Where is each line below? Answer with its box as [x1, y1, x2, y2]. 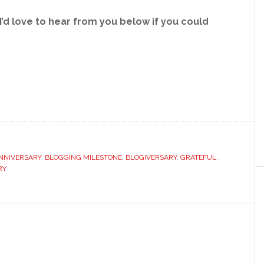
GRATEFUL [180, 153, 216, 161]
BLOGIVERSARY [126, 153, 177, 161]
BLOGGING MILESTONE [45, 153, 122, 161]
